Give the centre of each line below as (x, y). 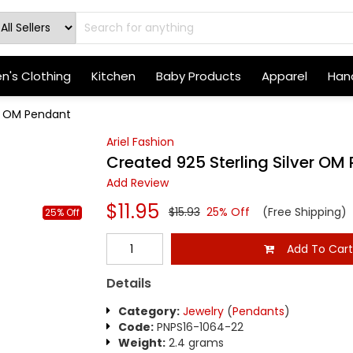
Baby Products (198, 76)
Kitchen (113, 76)
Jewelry (203, 311)
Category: (149, 311)
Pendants (258, 311)
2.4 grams (194, 343)
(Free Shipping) (301, 212)
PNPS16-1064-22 (198, 327)
